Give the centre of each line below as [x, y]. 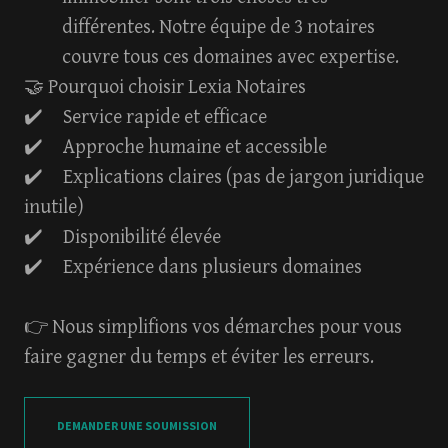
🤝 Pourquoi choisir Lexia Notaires [165, 87]
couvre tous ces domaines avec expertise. [230, 57]
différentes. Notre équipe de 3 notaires [218, 27]
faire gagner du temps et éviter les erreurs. [201, 357]
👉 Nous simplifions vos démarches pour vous [213, 327]
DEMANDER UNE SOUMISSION [137, 425]
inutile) [56, 207]
